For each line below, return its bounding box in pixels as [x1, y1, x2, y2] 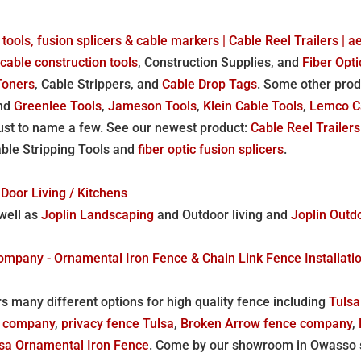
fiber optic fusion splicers [138, 141, 284, 157]
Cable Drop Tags [162, 76, 258, 92]
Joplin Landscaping [41, 206, 155, 222]
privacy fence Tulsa [61, 315, 175, 331]
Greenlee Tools [14, 98, 102, 114]
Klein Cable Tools [203, 98, 304, 114]
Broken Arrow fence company [180, 315, 353, 331]
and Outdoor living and [154, 206, 292, 222]
